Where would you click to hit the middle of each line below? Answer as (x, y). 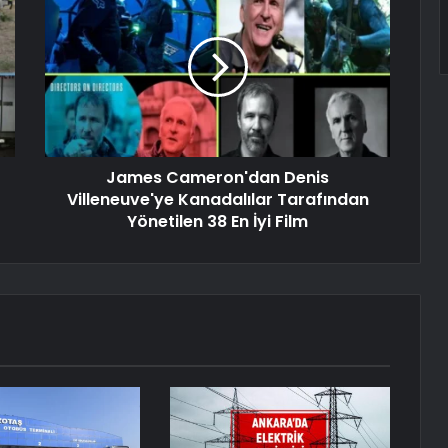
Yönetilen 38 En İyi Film (217, 222)
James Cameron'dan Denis (217, 178)
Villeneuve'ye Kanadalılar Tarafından (217, 200)
